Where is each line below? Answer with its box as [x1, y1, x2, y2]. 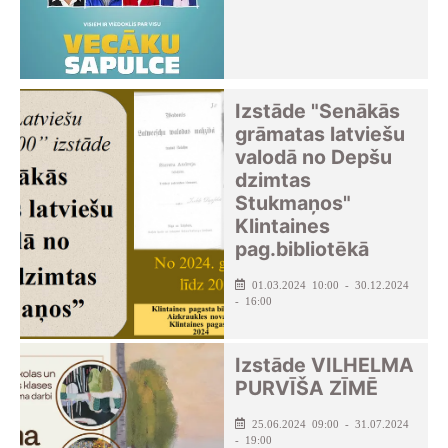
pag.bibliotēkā [235, 237, 370, 262]
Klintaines [235, 214, 331, 239]
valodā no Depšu [235, 145, 393, 170]
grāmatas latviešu [235, 122, 406, 147]
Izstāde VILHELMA [235, 353, 415, 378]
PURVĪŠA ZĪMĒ [235, 376, 379, 401]
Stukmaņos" [235, 191, 352, 216]
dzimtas [235, 168, 312, 193]
